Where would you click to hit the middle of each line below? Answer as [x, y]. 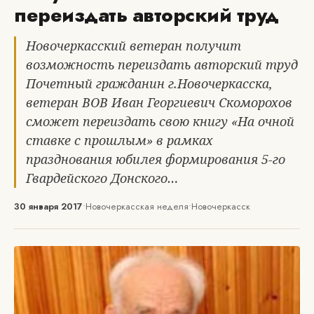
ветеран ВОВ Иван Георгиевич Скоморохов [159, 102]
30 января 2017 [48, 206]
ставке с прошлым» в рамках [120, 140]
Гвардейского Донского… [102, 178]
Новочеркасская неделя [137, 206]
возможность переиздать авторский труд [162, 64]
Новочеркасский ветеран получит [134, 46]
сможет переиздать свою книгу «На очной [160, 121]
